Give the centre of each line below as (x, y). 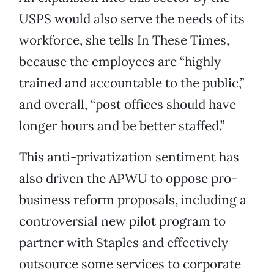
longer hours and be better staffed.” (122, 126)
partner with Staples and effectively (124, 243)
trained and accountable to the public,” (131, 83)
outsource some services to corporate (130, 264)
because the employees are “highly (120, 62)
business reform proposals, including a (133, 200)
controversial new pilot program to (122, 221)
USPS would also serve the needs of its (132, 19)
